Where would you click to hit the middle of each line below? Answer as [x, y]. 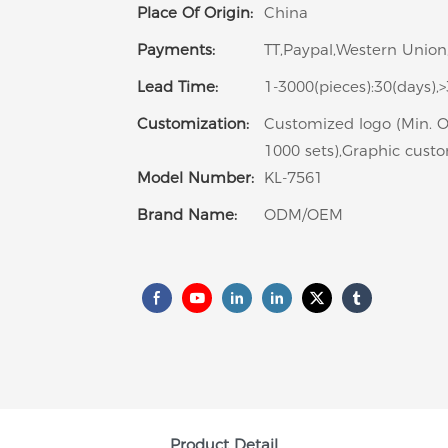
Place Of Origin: [195, 13]
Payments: [176, 50]
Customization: [193, 124]
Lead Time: [177, 87]
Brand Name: [187, 215]
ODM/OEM [303, 215]
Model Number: [195, 178]
